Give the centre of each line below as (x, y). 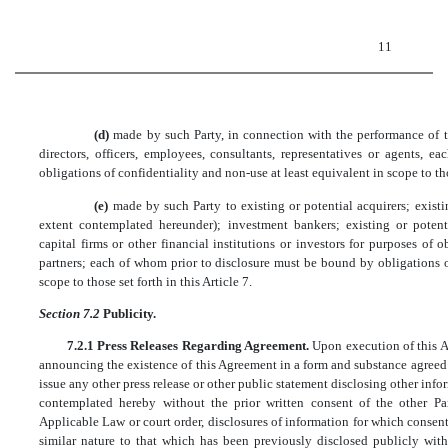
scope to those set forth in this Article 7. (145, 281)
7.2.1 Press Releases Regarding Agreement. (189, 346)
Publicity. (129, 314)
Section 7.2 (71, 314)
